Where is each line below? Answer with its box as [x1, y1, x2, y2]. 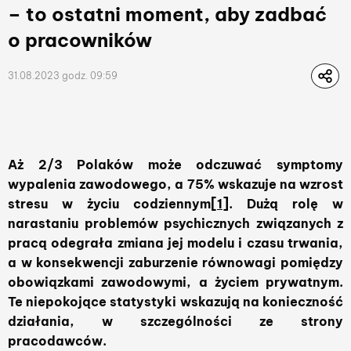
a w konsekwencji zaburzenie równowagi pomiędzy [8, 255, 343, 270]
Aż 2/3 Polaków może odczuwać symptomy [8, 157, 343, 172]
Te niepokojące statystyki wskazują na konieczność [8, 294, 343, 309]
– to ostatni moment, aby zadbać [8, 2, 327, 26]
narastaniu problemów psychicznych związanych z [8, 215, 343, 231]
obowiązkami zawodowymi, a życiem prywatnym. [8, 274, 343, 290]
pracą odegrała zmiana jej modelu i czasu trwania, [8, 235, 343, 251]
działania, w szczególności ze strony [8, 313, 343, 329]
